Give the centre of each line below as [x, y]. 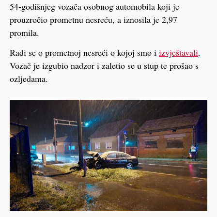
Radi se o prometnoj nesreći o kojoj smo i [84, 53]
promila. [24, 32]
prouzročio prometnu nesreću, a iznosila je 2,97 [93, 19]
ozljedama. [29, 79]
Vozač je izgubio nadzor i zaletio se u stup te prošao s [104, 66]
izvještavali [178, 53]
